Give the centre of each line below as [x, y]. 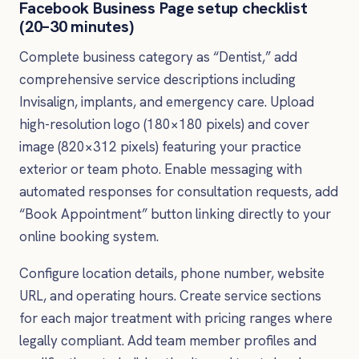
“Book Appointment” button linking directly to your [175, 214]
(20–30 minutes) [77, 27]
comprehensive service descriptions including [157, 80]
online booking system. [89, 237]
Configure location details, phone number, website [172, 273]
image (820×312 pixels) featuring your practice [160, 147]
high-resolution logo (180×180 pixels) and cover [164, 125]
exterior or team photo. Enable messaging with [161, 169]
